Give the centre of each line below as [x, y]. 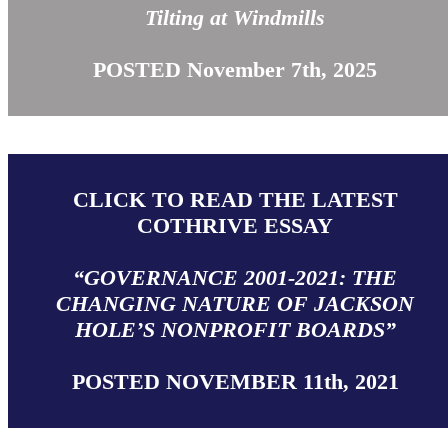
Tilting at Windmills [235, 17]
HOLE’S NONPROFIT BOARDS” [235, 329]
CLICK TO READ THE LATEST [235, 199]
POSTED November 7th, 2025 [235, 69]
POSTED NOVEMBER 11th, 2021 [235, 381]
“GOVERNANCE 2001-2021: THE [235, 277]
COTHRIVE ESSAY [235, 225]
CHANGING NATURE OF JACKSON [235, 303]
